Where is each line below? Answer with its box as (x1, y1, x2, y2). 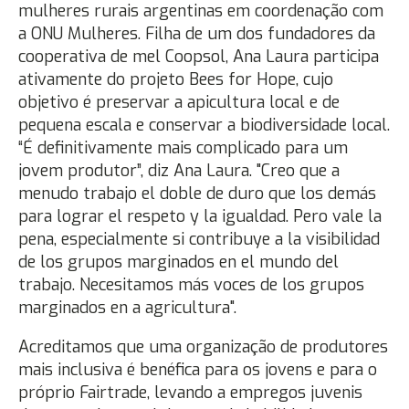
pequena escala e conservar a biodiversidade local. (18, 114, 390, 136)
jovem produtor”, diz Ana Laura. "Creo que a (18, 160, 340, 182)
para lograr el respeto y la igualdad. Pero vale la (18, 205, 382, 227)
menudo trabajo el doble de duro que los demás (18, 183, 376, 204)
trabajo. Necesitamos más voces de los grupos (18, 274, 364, 296)
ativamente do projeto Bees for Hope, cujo (18, 68, 333, 90)
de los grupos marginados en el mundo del (18, 251, 339, 273)
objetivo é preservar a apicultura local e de (18, 91, 340, 113)
